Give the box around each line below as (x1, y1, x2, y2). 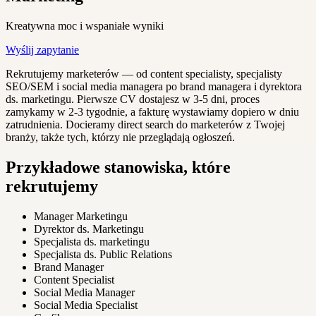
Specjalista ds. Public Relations (34, 248, 172, 260)
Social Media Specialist (34, 298, 138, 311)
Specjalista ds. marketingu (34, 235, 150, 248)
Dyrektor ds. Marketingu (34, 222, 144, 235)
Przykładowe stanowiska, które (6, 157, 231, 176)
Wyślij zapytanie (6, 43, 79, 56)
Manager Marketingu (34, 209, 128, 222)
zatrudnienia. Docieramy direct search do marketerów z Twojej (6, 118, 285, 130)
